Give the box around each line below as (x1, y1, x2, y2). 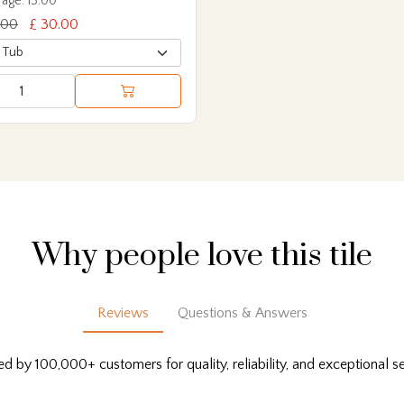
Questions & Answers (177, 305, 308, 322)
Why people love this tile (32, 236, 372, 277)
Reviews (96, 305, 149, 322)
